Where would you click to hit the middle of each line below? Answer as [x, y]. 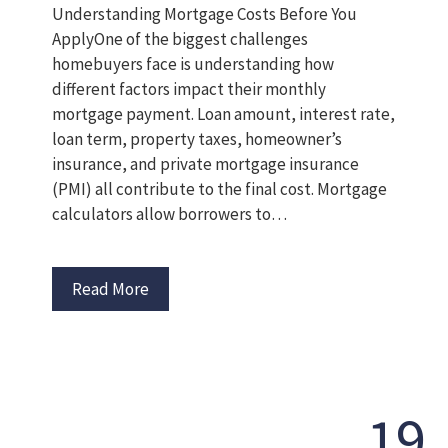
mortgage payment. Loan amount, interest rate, [224, 114]
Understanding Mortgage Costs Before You [205, 14]
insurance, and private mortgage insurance [206, 164]
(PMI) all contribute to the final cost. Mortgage [220, 189]
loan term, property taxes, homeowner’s [197, 139]
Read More [111, 289]
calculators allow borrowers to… [170, 214]
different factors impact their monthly [189, 89]
